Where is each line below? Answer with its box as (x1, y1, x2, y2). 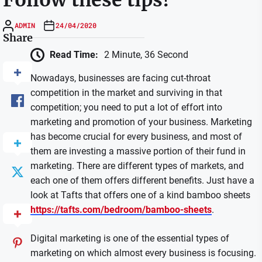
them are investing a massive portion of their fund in (30, 146, 246, 157)
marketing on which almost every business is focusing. (30, 247, 256, 259)
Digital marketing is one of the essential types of (30, 233, 229, 244)
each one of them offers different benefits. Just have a (30, 175, 254, 187)
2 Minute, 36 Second (104, 49, 188, 60)
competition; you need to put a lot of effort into (30, 102, 222, 113)
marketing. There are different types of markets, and (30, 160, 244, 172)
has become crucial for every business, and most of (30, 131, 242, 143)
